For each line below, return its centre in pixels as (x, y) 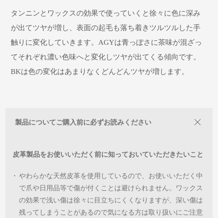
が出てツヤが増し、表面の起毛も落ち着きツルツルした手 (106, 28)
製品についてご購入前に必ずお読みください (83, 123)
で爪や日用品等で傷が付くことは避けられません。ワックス (111, 188)
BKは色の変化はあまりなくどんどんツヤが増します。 (100, 72)
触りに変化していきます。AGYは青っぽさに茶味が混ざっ (107, 43)
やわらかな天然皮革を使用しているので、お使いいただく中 (111, 176)
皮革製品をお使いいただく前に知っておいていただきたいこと (108, 155)
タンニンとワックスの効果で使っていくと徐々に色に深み (106, 13)
